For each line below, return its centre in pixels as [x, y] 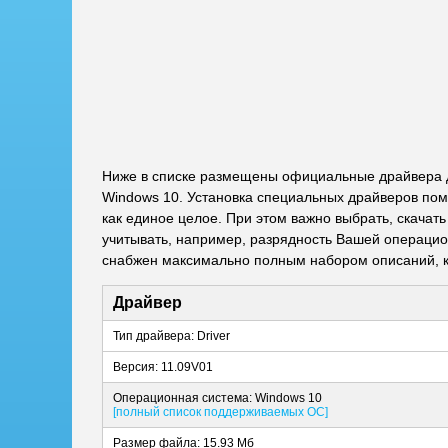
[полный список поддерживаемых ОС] [220, 412]
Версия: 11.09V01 [163, 367]
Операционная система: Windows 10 [217, 398]
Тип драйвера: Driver [171, 336]
